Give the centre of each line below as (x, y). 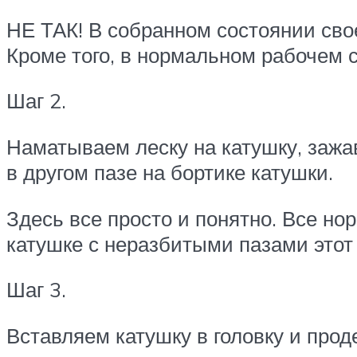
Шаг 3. (36, 290)
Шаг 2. (36, 101)
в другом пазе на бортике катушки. (170, 172)
